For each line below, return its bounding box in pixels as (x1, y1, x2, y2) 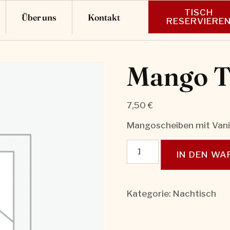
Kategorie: (126, 188, 173, 199)
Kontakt (87, 11, 120, 23)
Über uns (21, 11, 56, 23)
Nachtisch (172, 188, 216, 199)
